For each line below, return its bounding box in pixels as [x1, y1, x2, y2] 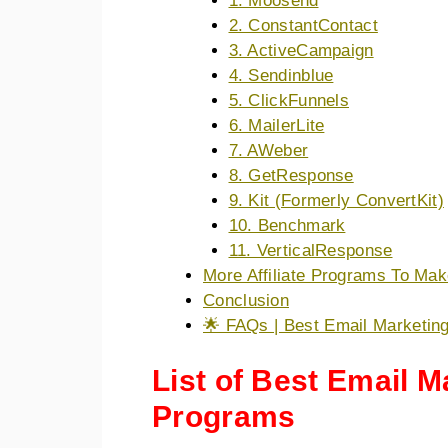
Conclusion [203, 290, 289, 310]
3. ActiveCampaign [228, 40, 374, 60]
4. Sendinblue [228, 65, 334, 85]
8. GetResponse [228, 165, 354, 185]
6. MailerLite [228, 115, 325, 135]
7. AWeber [228, 140, 309, 160]
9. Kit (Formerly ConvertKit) [228, 190, 444, 210]
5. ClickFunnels [228, 90, 349, 110]
